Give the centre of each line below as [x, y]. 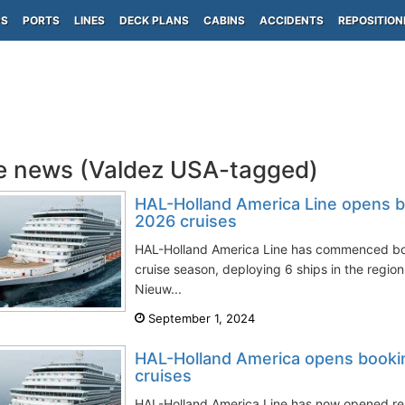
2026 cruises [186, 221]
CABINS [224, 20]
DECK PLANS [154, 20]
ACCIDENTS [292, 20]
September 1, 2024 [200, 318]
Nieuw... [158, 289]
